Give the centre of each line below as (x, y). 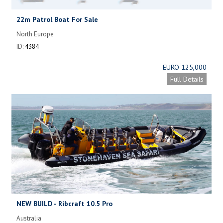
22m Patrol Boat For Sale (57, 19)
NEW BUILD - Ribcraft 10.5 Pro (64, 203)
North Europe (35, 34)
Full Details (187, 79)
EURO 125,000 (185, 67)
